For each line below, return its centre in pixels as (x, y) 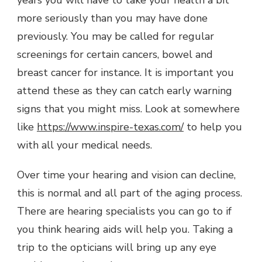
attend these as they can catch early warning (125, 90)
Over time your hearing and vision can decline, (126, 175)
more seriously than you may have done (112, 18)
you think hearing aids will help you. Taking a (125, 229)
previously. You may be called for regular (116, 36)
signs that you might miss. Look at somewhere (128, 108)
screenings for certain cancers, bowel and (115, 54)
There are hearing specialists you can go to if (124, 211)
